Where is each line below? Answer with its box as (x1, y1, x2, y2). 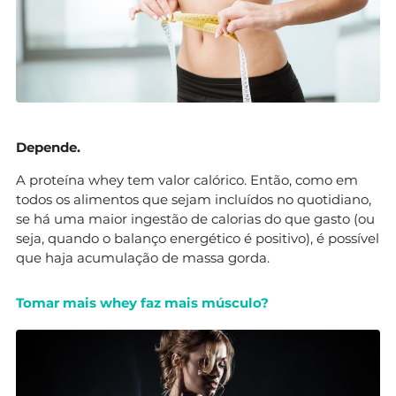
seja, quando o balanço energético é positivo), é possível (16, 229, 379, 247)
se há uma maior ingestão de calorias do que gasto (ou (16, 209, 375, 227)
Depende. (16, 138, 80, 156)
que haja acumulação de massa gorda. (16, 248, 270, 266)
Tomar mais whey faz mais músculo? (16, 293, 269, 311)
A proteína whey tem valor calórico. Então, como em (16, 171, 358, 188)
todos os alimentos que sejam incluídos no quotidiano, (16, 190, 371, 208)
